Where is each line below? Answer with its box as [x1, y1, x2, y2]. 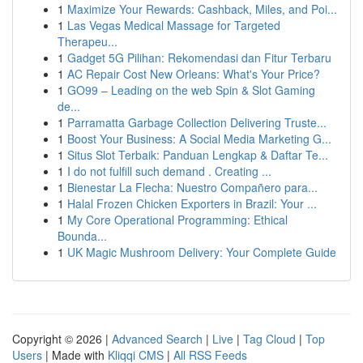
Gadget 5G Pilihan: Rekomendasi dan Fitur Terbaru [67, 49, 331, 66]
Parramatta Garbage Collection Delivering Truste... [67, 114, 327, 130]
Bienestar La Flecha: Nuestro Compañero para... [67, 179, 318, 195]
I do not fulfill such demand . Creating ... [67, 163, 271, 179]
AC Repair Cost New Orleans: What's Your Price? [67, 66, 320, 82]
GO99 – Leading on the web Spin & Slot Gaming [67, 82, 315, 98]
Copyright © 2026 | [12, 331, 112, 347]
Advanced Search [112, 331, 203, 347]
